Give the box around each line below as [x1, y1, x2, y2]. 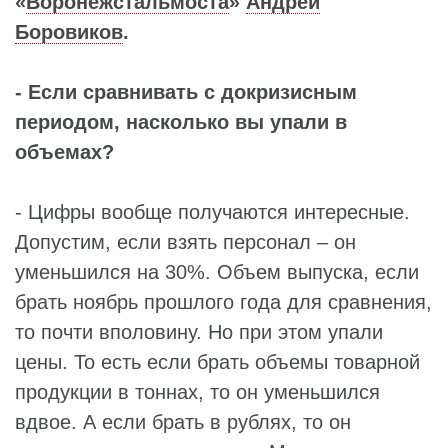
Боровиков [15, 20, 123, 43]
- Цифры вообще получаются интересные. [15, 200, 410, 223]
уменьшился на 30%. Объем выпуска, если [15, 260, 419, 283]
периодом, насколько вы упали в [15, 110, 347, 133]
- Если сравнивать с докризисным [15, 80, 357, 103]
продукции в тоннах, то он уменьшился [15, 380, 380, 403]
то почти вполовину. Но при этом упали [15, 320, 383, 343]
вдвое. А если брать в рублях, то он [15, 410, 351, 433]
